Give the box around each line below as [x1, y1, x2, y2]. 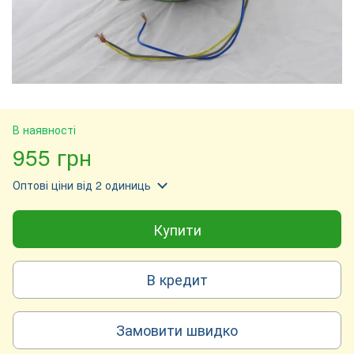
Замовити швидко [116, 319, 238, 341]
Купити [153, 218, 201, 239]
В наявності [13, 121, 76, 137]
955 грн [13, 140, 92, 172]
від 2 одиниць [73, 176, 151, 193]
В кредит [146, 269, 208, 290]
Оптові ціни [13, 176, 73, 193]
